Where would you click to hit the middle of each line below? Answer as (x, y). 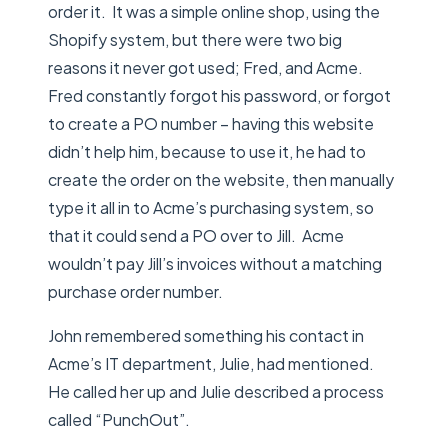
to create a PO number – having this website (211, 123)
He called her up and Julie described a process (216, 391)
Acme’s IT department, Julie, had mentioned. (212, 363)
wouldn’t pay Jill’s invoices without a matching (215, 263)
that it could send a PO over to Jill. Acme (196, 235)
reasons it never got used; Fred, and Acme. (207, 67)
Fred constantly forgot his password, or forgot (219, 95)
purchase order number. (135, 291)
